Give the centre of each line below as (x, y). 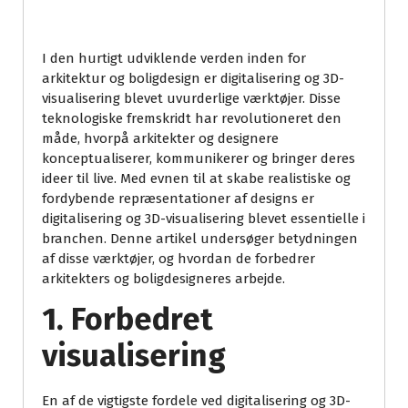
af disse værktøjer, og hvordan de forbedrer (178, 259)
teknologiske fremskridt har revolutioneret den (192, 119)
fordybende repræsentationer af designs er (178, 199)
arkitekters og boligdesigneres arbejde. (163, 279)
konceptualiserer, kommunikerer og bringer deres (199, 159)
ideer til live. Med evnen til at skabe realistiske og (196, 179)
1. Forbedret (127, 320)
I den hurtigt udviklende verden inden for (174, 59)
